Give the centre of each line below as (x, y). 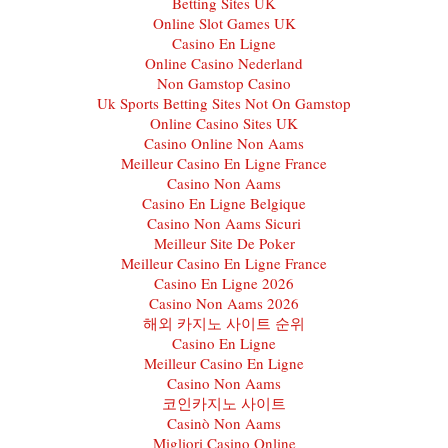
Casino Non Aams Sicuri (224, 222)
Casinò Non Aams (224, 422)
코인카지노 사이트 (224, 402)
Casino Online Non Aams (224, 142)
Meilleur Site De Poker (224, 242)
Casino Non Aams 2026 (224, 302)
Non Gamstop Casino (224, 82)
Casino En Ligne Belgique (224, 202)
